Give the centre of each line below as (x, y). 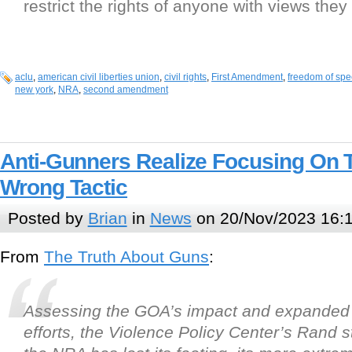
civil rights (185, 77)
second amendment (126, 90)
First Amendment (247, 77)
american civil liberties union (99, 77)
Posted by (48, 218)
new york (34, 90)
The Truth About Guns (126, 257)
